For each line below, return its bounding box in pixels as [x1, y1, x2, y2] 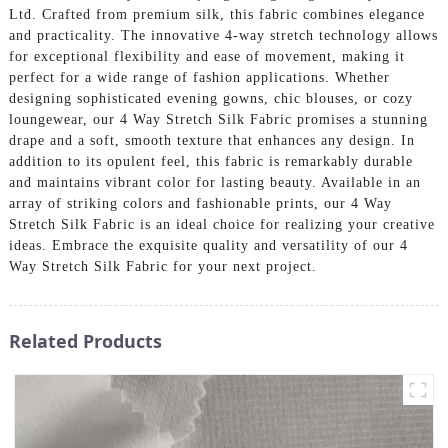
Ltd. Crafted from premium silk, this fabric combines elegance [8, 6, 425, 22]
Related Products [8, 328, 162, 353]
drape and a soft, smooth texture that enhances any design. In [8, 132, 415, 148]
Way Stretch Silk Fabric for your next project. [8, 258, 317, 274]
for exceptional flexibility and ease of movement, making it [8, 48, 405, 64]
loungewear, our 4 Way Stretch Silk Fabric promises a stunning [8, 111, 428, 127]
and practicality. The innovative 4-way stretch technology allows [8, 27, 438, 43]
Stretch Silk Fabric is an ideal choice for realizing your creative [8, 216, 435, 232]
